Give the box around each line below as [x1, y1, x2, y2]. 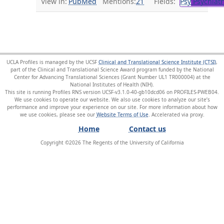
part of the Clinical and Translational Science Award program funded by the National [10, 65, 214, 72]
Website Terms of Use [96, 110, 148, 117]
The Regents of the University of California [80, 138, 184, 145]
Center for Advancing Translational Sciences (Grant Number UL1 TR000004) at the [13, 73, 210, 80]
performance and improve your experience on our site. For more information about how [6, 103, 217, 110]
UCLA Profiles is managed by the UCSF [6, 58, 98, 65]
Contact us [128, 123, 166, 133]
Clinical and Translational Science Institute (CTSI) [98, 58, 216, 65]
